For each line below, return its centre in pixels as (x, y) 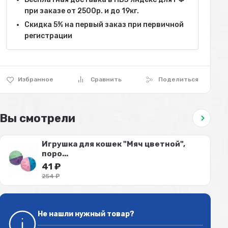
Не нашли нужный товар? (86, 214)
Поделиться (179, 79)
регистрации (48, 36)
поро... (55, 153)
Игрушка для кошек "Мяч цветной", (114, 144)
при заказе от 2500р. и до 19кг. (81, 11)
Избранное (36, 79)
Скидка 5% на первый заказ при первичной (104, 25)
